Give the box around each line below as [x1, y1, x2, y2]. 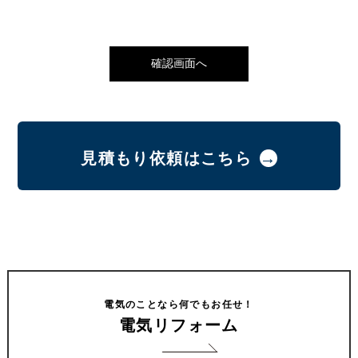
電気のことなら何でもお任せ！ [104, 299, 254, 310]
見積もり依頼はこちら [81, 149, 253, 167]
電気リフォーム [119, 316, 239, 334]
